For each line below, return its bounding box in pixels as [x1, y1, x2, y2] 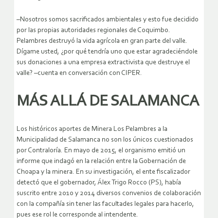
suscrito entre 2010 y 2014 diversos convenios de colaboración [17, 190, 201, 198]
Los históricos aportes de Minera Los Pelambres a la [17, 126, 167, 133]
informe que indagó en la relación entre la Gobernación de [17, 158, 186, 165]
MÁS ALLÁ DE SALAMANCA [17, 93, 199, 109]
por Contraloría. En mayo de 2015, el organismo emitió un [17, 147, 185, 155]
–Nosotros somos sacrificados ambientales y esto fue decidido [17, 16, 199, 23]
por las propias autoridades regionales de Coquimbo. [17, 26, 170, 34]
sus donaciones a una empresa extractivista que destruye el [17, 58, 190, 66]
